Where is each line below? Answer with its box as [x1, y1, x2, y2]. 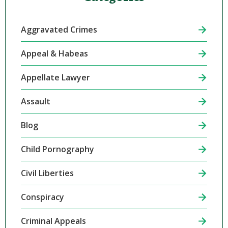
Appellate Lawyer [20, 72, 90, 83]
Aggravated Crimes [20, 24, 97, 36]
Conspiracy [20, 191, 64, 203]
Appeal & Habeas [20, 48, 88, 60]
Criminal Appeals [20, 215, 86, 227]
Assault [20, 96, 50, 107]
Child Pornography [20, 144, 94, 155]
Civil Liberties [20, 167, 74, 179]
